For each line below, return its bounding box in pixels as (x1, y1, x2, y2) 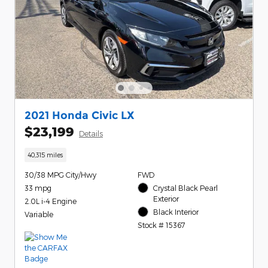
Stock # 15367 (137, 221, 185, 230)
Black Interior (153, 207, 199, 216)
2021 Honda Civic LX (25, 109, 135, 122)
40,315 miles (28, 151, 63, 159)
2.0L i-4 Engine (25, 196, 77, 205)
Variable (25, 209, 53, 218)
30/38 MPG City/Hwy (25, 170, 96, 179)
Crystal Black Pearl (153, 183, 218, 192)
